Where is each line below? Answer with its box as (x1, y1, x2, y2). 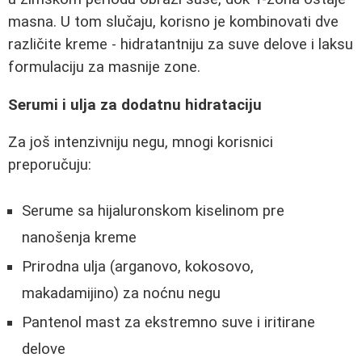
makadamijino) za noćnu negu (22, 284, 221, 302)
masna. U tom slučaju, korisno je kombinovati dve (8, 12, 339, 31)
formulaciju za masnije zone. (8, 57, 200, 76)
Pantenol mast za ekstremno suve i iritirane (22, 313, 315, 331)
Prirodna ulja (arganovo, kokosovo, (22, 257, 254, 276)
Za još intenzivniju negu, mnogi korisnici (8, 133, 273, 152)
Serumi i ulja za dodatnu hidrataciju (8, 95, 262, 114)
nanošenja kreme (22, 228, 137, 246)
